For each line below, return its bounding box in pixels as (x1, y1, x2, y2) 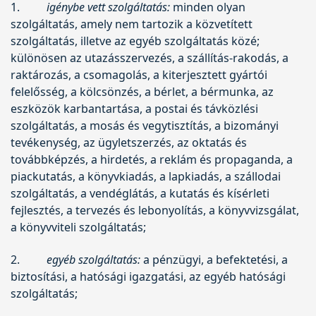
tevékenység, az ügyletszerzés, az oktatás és (11, 134, 247, 150)
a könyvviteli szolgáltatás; (11, 219, 146, 235)
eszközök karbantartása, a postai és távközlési (11, 100, 258, 116)
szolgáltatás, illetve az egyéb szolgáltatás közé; (11, 32, 260, 49)
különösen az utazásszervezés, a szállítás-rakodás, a (11, 49, 288, 66)
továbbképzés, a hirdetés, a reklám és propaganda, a (11, 151, 293, 167)
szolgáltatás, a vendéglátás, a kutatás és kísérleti (11, 185, 269, 201)
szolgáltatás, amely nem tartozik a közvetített (11, 16, 253, 32)
